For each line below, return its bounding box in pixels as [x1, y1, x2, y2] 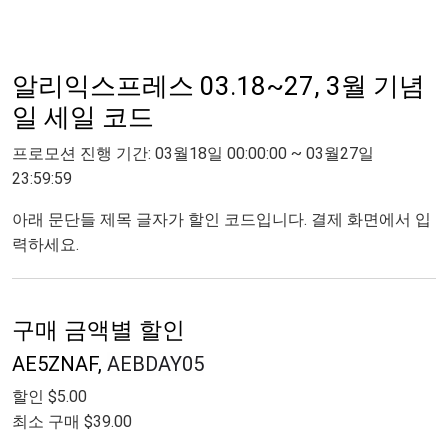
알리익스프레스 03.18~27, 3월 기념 [12, 70, 425, 101]
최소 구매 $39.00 [12, 411, 132, 431]
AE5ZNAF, [12, 351, 107, 376]
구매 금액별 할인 [12, 316, 185, 344]
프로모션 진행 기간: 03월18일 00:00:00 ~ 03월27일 [12, 143, 374, 163]
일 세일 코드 [12, 101, 154, 132]
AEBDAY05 [107, 351, 204, 376]
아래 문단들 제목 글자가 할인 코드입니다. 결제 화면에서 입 [12, 209, 431, 229]
